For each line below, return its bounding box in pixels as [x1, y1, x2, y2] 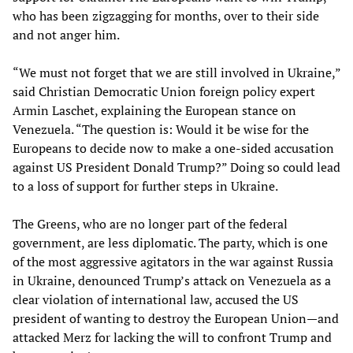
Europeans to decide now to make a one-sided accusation [13, 139, 334, 158]
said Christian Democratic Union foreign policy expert [13, 83, 315, 101]
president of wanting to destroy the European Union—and [13, 310, 339, 328]
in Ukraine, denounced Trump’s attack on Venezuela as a [13, 272, 331, 290]
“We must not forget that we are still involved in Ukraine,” [13, 64, 340, 82]
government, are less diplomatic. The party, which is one [13, 234, 328, 252]
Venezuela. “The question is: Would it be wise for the [13, 121, 309, 139]
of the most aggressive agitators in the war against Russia [13, 253, 333, 271]
